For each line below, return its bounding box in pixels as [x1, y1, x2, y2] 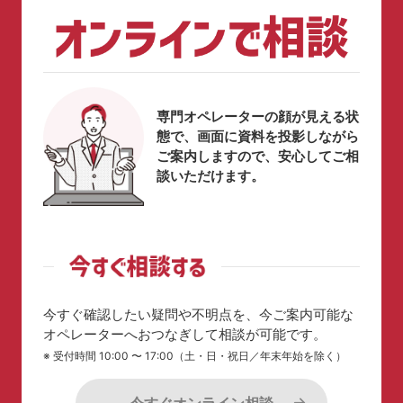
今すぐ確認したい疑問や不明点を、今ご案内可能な [43, 305, 354, 323]
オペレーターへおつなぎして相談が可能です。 [43, 325, 327, 343]
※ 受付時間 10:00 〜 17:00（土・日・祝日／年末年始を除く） [43, 348, 346, 363]
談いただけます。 [157, 167, 264, 185]
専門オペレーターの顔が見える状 [157, 108, 359, 126]
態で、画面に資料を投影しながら [157, 128, 359, 146]
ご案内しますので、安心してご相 [157, 148, 359, 166]
